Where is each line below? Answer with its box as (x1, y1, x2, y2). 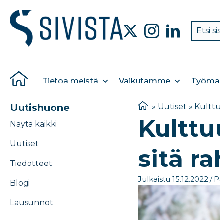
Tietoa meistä (42, 76, 98, 86)
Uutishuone (10, 102, 70, 114)
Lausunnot (10, 198, 53, 208)
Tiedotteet (10, 159, 52, 168)
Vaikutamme (118, 76, 170, 86)
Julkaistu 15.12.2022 (137, 174, 208, 184)
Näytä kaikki (10, 119, 57, 129)
